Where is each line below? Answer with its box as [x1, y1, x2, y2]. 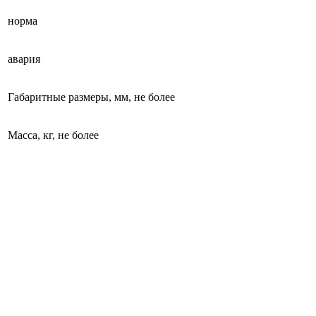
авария [8, 52, 40, 65]
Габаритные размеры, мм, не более [8, 90, 175, 103]
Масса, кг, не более [8, 128, 99, 141]
